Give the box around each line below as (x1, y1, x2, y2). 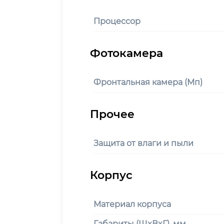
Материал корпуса (93, 199, 171, 209)
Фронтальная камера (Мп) (93, 77, 202, 87)
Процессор (93, 16, 140, 26)
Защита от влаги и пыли (93, 138, 193, 148)
